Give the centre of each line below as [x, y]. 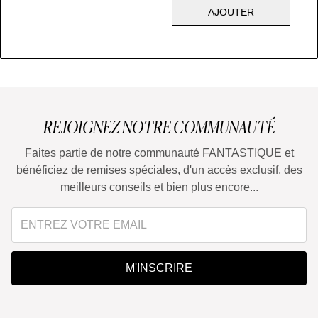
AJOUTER [231, 12]
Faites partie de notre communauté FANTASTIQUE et [159, 153]
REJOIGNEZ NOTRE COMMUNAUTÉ [159, 127]
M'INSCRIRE [159, 268]
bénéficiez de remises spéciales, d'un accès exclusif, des [159, 170]
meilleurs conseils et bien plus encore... [159, 187]
